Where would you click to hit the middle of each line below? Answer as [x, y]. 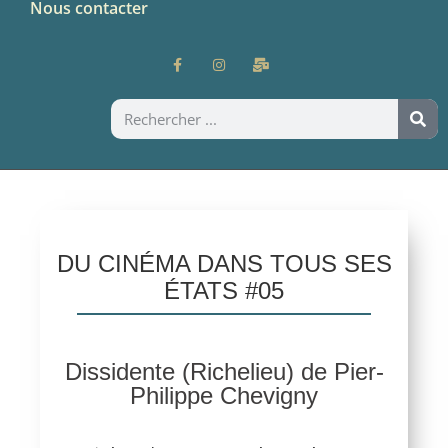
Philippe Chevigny [224, 396]
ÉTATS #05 [224, 291]
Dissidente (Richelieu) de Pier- [224, 372]
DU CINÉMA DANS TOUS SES [224, 264]
